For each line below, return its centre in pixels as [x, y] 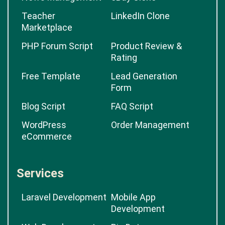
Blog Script [43, 106]
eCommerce [47, 136]
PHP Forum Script [57, 46]
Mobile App [133, 197]
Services [40, 173]
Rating [124, 58]
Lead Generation [144, 76]
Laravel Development [64, 197]
